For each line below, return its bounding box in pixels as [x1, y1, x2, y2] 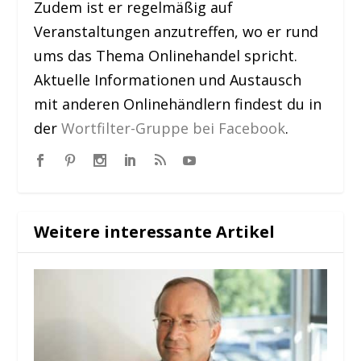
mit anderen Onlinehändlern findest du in [34, 94, 322, 114]
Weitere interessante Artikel [34, 221, 276, 243]
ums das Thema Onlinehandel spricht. [34, 46, 298, 66]
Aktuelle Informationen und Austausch [34, 70, 302, 90]
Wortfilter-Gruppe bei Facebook [61, 118, 286, 139]
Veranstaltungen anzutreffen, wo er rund [34, 22, 319, 42]
